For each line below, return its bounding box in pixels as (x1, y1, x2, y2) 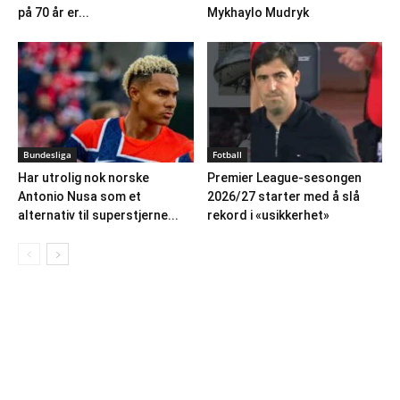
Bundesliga (23, 148, 71, 162)
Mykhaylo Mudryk (206, 5, 309, 21)
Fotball (212, 148, 242, 162)
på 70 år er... (18, 5, 89, 21)
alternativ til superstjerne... (18, 208, 179, 223)
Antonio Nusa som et (18, 189, 141, 204)
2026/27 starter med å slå (206, 189, 360, 204)
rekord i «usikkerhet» (206, 208, 329, 223)
